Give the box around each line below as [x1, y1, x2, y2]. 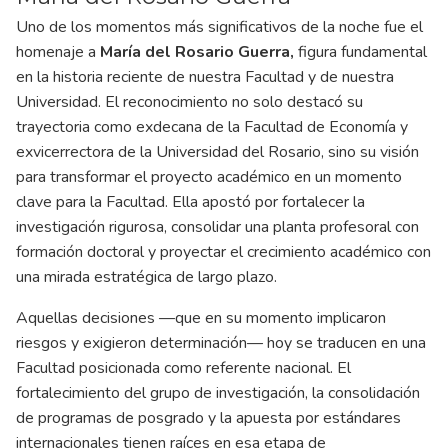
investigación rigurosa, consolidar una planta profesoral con [16, 215, 419, 238]
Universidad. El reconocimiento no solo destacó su [16, 90, 363, 113]
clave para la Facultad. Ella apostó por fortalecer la [16, 190, 365, 213]
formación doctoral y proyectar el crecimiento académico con [16, 240, 431, 263]
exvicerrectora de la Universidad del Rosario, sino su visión [16, 140, 419, 163]
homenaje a [16, 40, 100, 63]
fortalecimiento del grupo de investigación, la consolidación [16, 381, 420, 404]
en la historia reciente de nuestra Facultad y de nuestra [16, 65, 394, 88]
